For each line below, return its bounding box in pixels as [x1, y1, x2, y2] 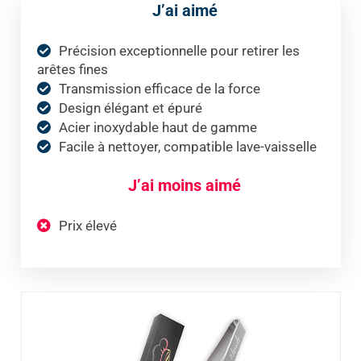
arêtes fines [36, 60, 108, 77]
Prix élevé [58, 217, 117, 234]
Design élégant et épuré [58, 99, 202, 116]
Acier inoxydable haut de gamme [58, 118, 257, 135]
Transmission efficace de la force [58, 80, 260, 97]
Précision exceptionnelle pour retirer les [58, 42, 300, 59]
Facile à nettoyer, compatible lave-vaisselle [58, 138, 317, 155]
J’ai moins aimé [128, 175, 241, 195]
